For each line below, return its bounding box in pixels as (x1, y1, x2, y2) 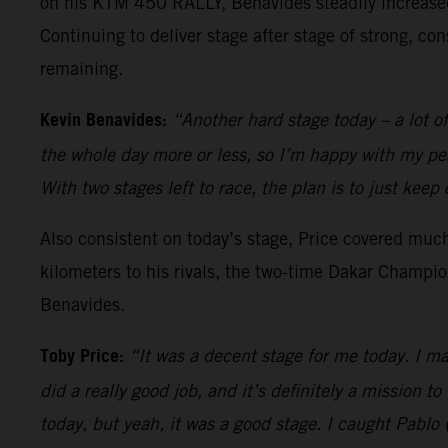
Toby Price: (40, 339, 124, 374)
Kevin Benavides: (40, 103, 167, 138)
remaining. (40, 57, 123, 79)
